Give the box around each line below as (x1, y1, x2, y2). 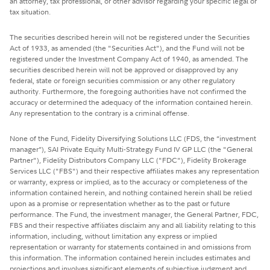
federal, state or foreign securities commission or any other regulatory (10, 75, 235, 86)
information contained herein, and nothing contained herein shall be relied (10, 187, 252, 198)
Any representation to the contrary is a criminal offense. (10, 107, 189, 118)
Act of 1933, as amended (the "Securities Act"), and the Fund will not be (10, 42, 245, 53)
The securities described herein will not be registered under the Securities (10, 31, 250, 42)
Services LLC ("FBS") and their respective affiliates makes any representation (10, 165, 259, 176)
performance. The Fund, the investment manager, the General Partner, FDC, (10, 209, 259, 219)
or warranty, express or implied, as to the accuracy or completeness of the (10, 176, 248, 187)
